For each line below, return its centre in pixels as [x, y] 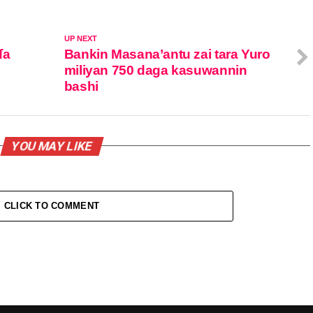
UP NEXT [80, 38]
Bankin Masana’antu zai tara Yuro [167, 54]
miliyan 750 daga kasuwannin [155, 70]
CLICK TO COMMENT [52, 205]
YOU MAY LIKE [52, 146]
